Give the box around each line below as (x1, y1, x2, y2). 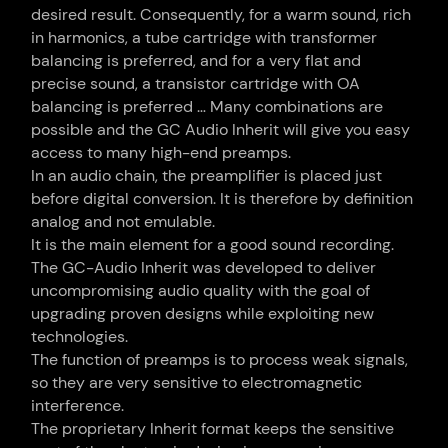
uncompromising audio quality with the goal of (31, 280, 371, 302)
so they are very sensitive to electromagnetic (31, 372, 363, 394)
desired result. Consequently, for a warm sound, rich (31, 4, 412, 26)
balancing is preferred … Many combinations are (31, 96, 384, 118)
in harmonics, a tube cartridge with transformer (31, 27, 378, 49)
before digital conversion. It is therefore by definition (31, 188, 414, 210)
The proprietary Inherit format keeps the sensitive (31, 418, 395, 440)
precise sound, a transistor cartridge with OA (31, 73, 361, 95)
